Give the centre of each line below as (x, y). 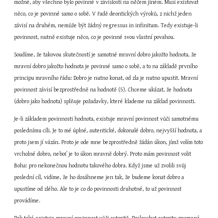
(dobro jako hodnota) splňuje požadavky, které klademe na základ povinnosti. (105, 101)
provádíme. (27, 201)
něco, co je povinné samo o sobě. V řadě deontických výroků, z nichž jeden (103, 14)
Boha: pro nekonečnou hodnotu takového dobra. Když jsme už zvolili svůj (100, 166)
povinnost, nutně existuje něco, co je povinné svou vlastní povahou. (95, 37)
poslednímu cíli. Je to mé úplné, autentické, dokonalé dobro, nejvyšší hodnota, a (108, 131)
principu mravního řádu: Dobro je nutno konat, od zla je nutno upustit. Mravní (106, 78)
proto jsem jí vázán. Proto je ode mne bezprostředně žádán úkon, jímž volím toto (109, 142)
